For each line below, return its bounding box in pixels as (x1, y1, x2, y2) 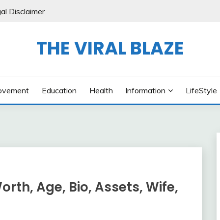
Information (125, 85, 166, 95)
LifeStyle (185, 85, 217, 95)
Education (41, 85, 77, 95)
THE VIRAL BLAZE (36, 35, 184, 61)
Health (89, 85, 113, 95)
